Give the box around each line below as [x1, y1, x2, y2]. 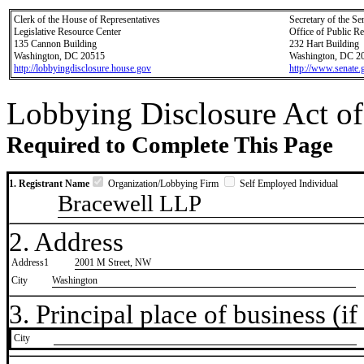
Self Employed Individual [237, 178, 338, 189]
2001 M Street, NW [75, 257, 151, 269]
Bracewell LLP [58, 190, 201, 216]
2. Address [9, 227, 123, 257]
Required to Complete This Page [6, 132, 333, 158]
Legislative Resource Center [14, 26, 121, 37]
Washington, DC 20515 [14, 50, 105, 62]
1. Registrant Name [9, 178, 89, 189]
